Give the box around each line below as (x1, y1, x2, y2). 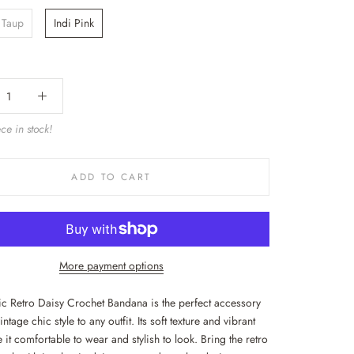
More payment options (59, 258, 164, 273)
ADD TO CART (71, 170, 152, 184)
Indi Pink (54, 15, 94, 31)
